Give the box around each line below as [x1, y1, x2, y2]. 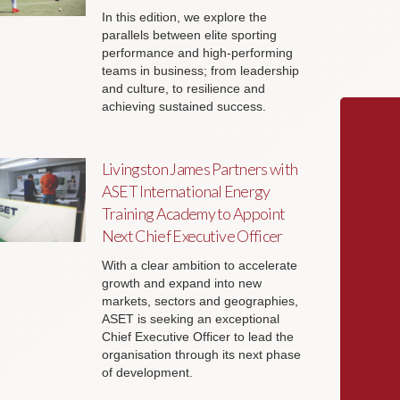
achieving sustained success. [101, 98, 266, 113]
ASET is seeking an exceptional [101, 311, 279, 326]
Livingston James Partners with [101, 158, 298, 179]
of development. [101, 364, 193, 379]
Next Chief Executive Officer [101, 225, 283, 246]
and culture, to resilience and [101, 80, 265, 96]
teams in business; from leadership [101, 62, 299, 78]
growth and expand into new [101, 275, 262, 290]
